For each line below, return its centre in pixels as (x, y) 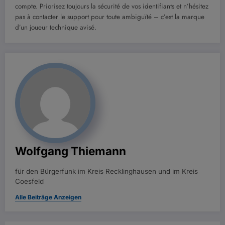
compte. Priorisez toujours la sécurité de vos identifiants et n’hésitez (112, 7)
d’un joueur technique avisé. (56, 28)
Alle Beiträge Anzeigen (48, 197)
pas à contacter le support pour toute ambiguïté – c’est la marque (110, 17)
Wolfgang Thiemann (71, 151)
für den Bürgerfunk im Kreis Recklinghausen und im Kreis (106, 172)
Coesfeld (29, 182)
